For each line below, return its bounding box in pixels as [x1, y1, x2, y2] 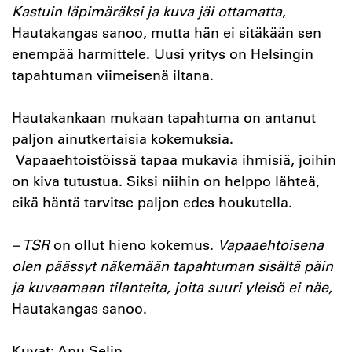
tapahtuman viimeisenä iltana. [12, 65, 214, 85]
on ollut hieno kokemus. [49, 235, 218, 255]
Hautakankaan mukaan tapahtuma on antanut [12, 108, 316, 127]
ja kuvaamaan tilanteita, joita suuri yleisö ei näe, [12, 277, 332, 297]
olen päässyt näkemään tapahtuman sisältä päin [12, 256, 333, 276]
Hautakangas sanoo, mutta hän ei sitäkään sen [12, 23, 321, 42]
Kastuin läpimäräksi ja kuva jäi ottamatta [12, 2, 282, 21]
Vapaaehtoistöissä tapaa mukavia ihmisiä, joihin [12, 150, 336, 170]
